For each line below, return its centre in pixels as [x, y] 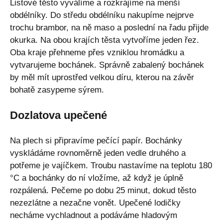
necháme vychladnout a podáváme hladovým [94, 215]
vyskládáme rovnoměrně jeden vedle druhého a [98, 153]
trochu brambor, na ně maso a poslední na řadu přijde [109, 27]
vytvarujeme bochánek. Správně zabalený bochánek [107, 65]
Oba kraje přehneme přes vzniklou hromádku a [97, 52]
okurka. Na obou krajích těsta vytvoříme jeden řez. [105, 40]
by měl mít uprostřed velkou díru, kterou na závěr [102, 77]
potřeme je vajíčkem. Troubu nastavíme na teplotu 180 [111, 165]
